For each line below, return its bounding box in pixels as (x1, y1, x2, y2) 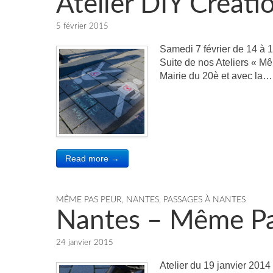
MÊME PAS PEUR (56, 196, 122, 204)
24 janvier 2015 (56, 239, 113, 247)
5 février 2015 (56, 23, 108, 30)
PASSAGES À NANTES (163, 196, 246, 204)
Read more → (65, 154, 119, 163)
